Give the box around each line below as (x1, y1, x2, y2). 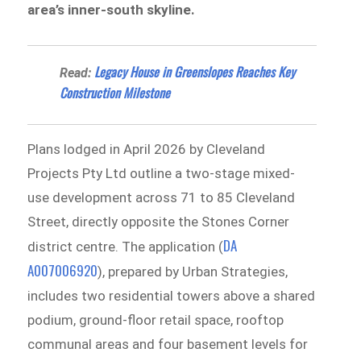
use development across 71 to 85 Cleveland (27, 189, 296, 206)
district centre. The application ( (27, 239, 224, 255)
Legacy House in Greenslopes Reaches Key (94, 62, 296, 82)
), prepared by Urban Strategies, (98, 263, 288, 280)
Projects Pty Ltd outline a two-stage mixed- (27, 165, 296, 182)
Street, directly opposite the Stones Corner (27, 214, 290, 230)
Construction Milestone (60, 83, 171, 103)
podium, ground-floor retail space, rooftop (27, 312, 284, 329)
